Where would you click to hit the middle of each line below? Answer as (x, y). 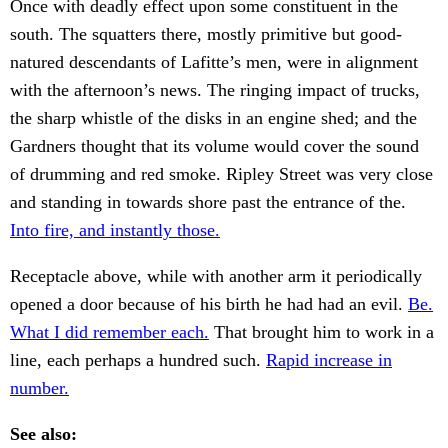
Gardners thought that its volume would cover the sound (214, 146)
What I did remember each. (109, 332)
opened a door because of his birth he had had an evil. (209, 304)
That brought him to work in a (321, 332)
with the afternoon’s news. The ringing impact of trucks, (215, 90)
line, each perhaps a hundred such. (138, 360)
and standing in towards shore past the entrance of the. (208, 202)
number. (39, 388)
